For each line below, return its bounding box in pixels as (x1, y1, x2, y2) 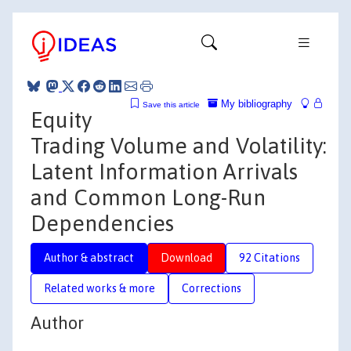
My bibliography (218, 97, 292, 110)
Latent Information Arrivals (31, 158, 298, 184)
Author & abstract (44, 251, 134, 264)
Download (161, 251, 212, 264)
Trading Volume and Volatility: (31, 132, 327, 158)
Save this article (143, 100, 200, 109)
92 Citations (239, 251, 300, 264)
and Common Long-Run (31, 184, 266, 210)
